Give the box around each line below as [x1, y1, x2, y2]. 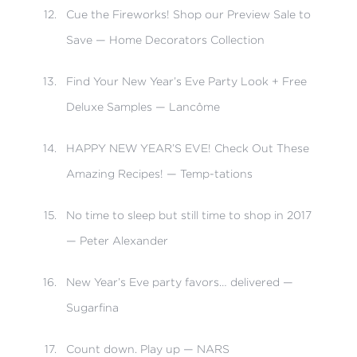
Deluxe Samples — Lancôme [65, 100, 220, 113]
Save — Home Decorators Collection [65, 33, 265, 46]
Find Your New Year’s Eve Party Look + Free [65, 74, 307, 88]
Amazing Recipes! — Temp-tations [65, 167, 253, 180]
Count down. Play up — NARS [65, 342, 229, 355]
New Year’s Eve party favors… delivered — [65, 275, 293, 288]
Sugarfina [65, 300, 119, 314]
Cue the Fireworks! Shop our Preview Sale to [65, 7, 311, 21]
